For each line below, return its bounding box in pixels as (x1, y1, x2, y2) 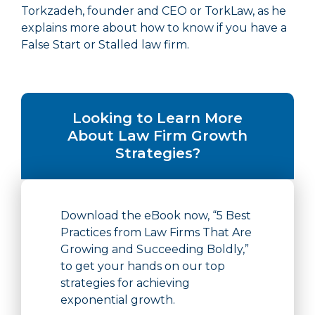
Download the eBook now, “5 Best (60, 209, 251, 223)
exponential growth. (60, 293, 175, 307)
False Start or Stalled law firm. (21, 38, 189, 52)
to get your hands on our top (60, 259, 225, 274)
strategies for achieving (60, 276, 190, 290)
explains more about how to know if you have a (21, 21, 287, 35)
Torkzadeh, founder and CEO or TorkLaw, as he (21, 4, 286, 18)
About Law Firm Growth (67, 127, 247, 145)
